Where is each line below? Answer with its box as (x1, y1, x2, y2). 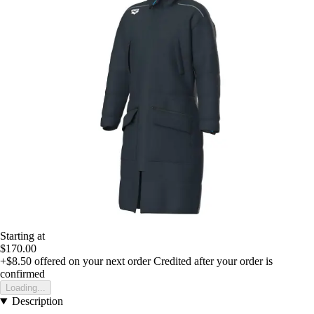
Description (11, 295, 63, 308)
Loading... (6, 282, 46, 294)
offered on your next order (32, 255, 151, 268)
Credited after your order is (153, 255, 273, 268)
